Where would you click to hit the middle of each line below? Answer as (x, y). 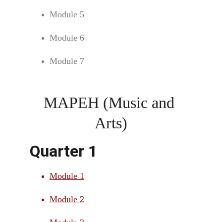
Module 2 (67, 199)
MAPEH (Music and (111, 103)
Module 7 (67, 61)
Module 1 (67, 176)
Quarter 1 (63, 151)
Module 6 (67, 38)
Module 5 (67, 14)
